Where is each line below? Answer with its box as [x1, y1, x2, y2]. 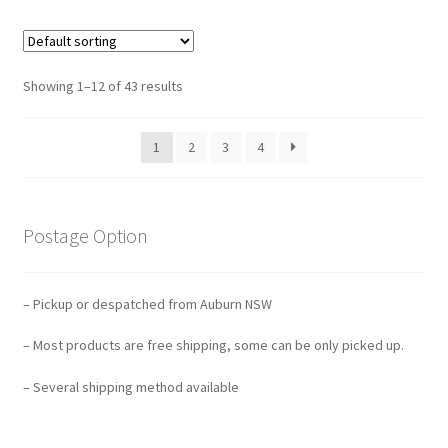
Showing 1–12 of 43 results [22, 76, 183, 95]
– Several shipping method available [22, 378, 239, 397]
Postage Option [22, 223, 148, 248]
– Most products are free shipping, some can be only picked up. [22, 336, 404, 355]
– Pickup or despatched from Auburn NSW [22, 294, 272, 313]
